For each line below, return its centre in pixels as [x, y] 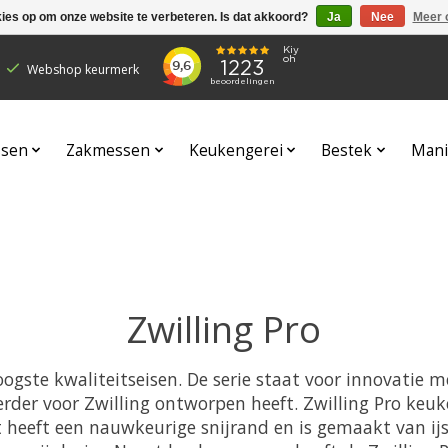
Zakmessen [108, 150]
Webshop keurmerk [82, 69]
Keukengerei [235, 150]
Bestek [347, 150]
